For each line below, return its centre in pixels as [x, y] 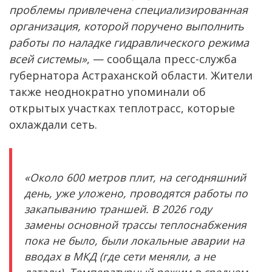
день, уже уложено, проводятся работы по [136, 193]
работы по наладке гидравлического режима [129, 42]
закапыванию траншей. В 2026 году [118, 209]
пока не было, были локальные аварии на [134, 240]
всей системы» [48, 59]
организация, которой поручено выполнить [127, 26]
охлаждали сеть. [53, 124]
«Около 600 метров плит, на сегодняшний [135, 177]
